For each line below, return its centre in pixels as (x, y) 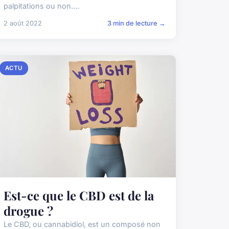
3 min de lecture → (136, 24)
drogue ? (28, 210)
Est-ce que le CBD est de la (78, 195)
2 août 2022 (22, 24)
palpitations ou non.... (41, 6)
